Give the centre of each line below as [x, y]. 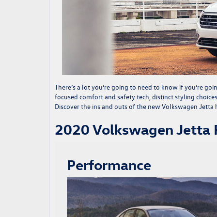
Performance [109, 165]
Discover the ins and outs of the [101, 107]
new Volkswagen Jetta [181, 107]
